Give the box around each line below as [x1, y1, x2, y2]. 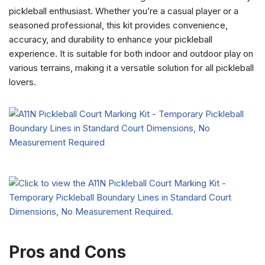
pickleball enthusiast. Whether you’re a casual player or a [9, 5, 238, 17]
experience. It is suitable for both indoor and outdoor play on [9, 48, 253, 59]
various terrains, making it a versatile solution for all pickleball [9, 62, 254, 73]
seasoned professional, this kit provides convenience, [9, 20, 228, 31]
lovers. [9, 76, 36, 88]
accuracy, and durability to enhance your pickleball [9, 34, 212, 45]
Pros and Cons [9, 242, 126, 262]
